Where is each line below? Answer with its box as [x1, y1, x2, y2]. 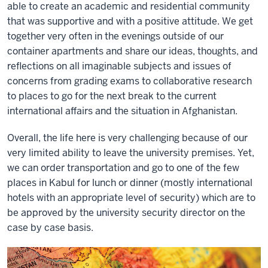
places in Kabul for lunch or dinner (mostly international [7, 176, 252, 189]
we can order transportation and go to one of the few [7, 162, 239, 174]
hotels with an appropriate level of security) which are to [7, 191, 255, 204]
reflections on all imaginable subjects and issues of [7, 60, 232, 72]
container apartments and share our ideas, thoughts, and [7, 45, 258, 57]
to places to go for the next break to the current [7, 90, 217, 102]
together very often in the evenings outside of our [7, 30, 224, 42]
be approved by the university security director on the [7, 206, 245, 219]
